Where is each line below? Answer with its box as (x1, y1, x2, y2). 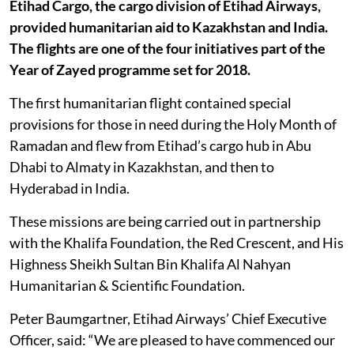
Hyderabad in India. (9, 179, 130, 197)
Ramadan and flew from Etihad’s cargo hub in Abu (9, 136, 311, 154)
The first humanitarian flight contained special (9, 93, 292, 111)
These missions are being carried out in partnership (9, 212, 321, 230)
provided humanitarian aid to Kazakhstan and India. (9, 17, 328, 36)
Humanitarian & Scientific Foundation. (9, 276, 245, 294)
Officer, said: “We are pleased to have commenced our (9, 330, 335, 348)
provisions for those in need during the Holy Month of (9, 115, 337, 133)
